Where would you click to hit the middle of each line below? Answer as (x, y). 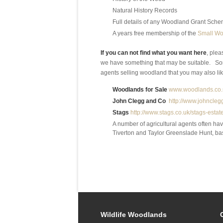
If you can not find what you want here (154, 53)
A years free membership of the (155, 33)
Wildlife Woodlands (134, 215)
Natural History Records (145, 10)
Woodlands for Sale (140, 90)
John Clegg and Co (139, 101)
